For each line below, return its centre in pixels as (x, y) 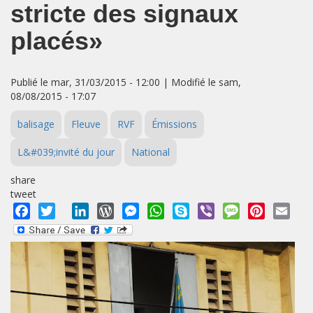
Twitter (74, 210)
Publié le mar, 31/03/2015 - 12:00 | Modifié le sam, (126, 82)
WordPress (143, 210)
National (151, 152)
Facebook (55, 210)
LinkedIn (111, 210)
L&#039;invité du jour (66, 152)
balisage (36, 124)
